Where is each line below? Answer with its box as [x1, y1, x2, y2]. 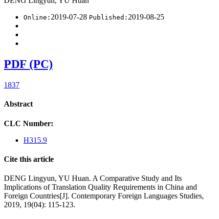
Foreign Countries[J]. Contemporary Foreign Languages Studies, [4, 192, 204, 200]
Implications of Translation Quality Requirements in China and [4, 183, 197, 192]
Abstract [4, 100, 33, 109]
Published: [89, 14, 128, 22]
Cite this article [4, 154, 54, 163]
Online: [23, 14, 51, 22]
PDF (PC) [4, 58, 53, 71]
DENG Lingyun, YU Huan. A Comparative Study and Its [4, 174, 182, 183]
